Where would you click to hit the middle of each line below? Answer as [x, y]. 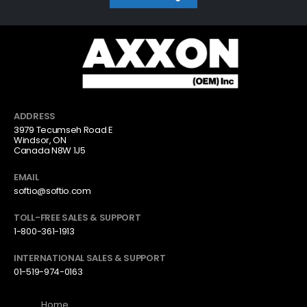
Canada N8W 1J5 [50, 150]
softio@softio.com [52, 191]
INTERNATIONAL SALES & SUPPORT [90, 258]
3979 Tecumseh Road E [63, 130]
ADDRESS [35, 116]
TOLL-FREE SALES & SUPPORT [77, 217]
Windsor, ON [40, 140]
